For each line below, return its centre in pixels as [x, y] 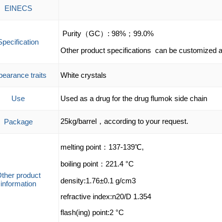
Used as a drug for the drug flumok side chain [134, 98]
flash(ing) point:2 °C [92, 212]
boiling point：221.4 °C [97, 164]
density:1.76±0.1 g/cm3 [98, 181]
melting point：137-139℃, [102, 147]
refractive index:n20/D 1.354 [106, 196]
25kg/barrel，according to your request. [124, 121]
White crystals [83, 75]
